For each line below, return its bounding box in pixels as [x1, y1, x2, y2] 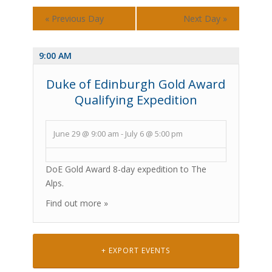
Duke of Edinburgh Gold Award [46, 76, 226, 92]
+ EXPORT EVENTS [101, 245, 171, 256]
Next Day [183, 13, 223, 24]
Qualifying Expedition [74, 92, 197, 108]
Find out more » [45, 197, 108, 209]
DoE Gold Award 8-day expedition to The [45, 163, 206, 175]
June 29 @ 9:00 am [53, 128, 119, 139]
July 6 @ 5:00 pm [124, 128, 183, 139]
